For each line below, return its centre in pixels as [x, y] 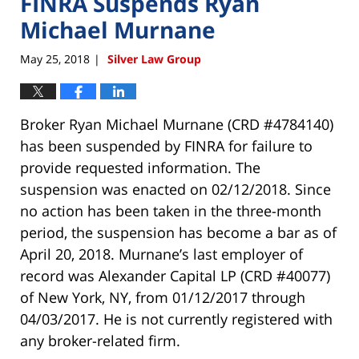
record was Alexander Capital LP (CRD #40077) [175, 276]
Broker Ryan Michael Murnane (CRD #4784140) [177, 125]
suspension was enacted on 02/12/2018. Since [175, 190]
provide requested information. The [140, 168]
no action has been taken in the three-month [171, 211]
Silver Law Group [154, 59]
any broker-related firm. [100, 341]
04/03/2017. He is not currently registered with [176, 319]
